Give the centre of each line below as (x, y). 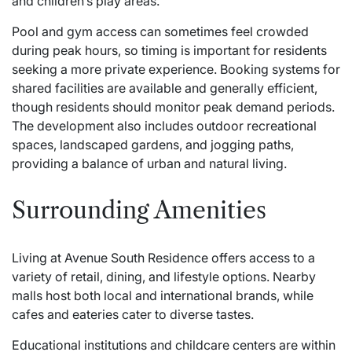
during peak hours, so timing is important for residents (169, 50)
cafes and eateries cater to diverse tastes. (133, 314)
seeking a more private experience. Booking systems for (176, 69)
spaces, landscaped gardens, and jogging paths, (153, 144)
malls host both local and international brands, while (163, 295)
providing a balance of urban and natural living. (149, 163)
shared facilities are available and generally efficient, (165, 88)
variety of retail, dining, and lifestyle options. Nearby (164, 276)
